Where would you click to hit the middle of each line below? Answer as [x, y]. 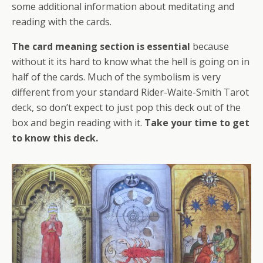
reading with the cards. [62, 21]
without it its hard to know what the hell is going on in [131, 61]
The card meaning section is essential [101, 46]
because [210, 46]
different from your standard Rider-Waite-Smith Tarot [130, 92]
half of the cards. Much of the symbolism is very [116, 77]
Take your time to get [197, 122]
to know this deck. [55, 138]
